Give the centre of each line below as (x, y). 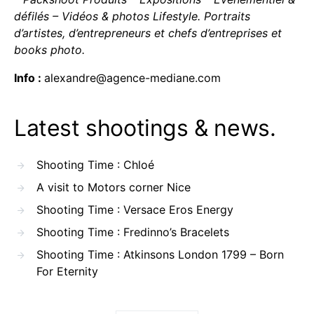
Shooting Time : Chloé (95, 164)
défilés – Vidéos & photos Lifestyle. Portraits (132, 16)
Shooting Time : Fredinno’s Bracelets (133, 232)
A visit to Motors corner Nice (114, 187)
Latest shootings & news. (145, 128)
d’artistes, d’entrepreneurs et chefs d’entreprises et (148, 33)
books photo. (51, 49)
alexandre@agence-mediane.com (132, 77)
